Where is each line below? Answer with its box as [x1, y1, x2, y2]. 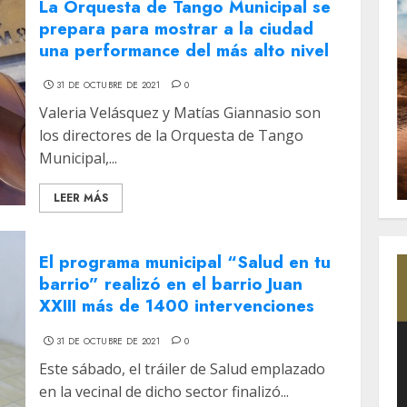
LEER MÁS [54, 190, 109, 207]
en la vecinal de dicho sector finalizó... [39, 381, 290, 402]
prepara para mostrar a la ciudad [39, 15, 314, 41]
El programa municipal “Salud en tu [39, 249, 332, 274]
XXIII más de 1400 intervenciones [39, 293, 315, 318]
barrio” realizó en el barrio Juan [39, 271, 303, 296]
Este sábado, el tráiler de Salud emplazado [39, 358, 326, 379]
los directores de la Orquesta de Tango [39, 125, 304, 146]
